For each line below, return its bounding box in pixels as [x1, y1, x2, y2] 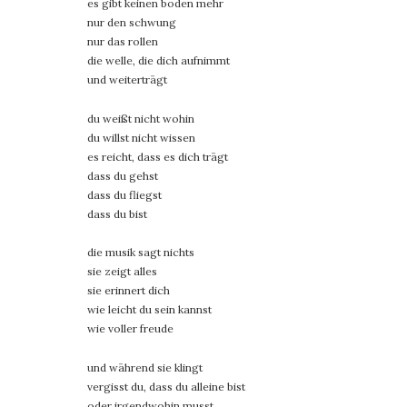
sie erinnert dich [87, 283, 170, 298]
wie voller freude [87, 322, 174, 336]
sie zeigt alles [87, 264, 157, 279]
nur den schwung [87, 15, 176, 29]
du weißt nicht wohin [87, 111, 194, 125]
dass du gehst [87, 168, 158, 183]
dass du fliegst [87, 187, 162, 202]
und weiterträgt [87, 72, 167, 86]
